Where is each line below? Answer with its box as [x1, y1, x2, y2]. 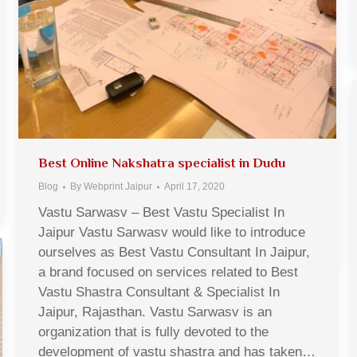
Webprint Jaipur [84, 181, 152, 193]
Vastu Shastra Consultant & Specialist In [38, 284, 280, 300]
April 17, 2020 [164, 181, 225, 193]
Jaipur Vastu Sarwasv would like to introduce [38, 225, 305, 241]
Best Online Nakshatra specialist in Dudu [38, 155, 285, 171]
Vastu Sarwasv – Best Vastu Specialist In [38, 205, 284, 221]
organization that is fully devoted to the [38, 324, 269, 340]
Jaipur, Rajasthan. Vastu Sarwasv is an [38, 304, 272, 320]
